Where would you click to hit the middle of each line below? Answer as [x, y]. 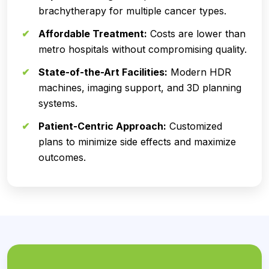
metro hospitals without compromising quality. [143, 50]
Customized [194, 126]
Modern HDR [199, 72]
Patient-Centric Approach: [102, 126]
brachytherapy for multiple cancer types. [132, 11]
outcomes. [62, 158]
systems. [58, 104]
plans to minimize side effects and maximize [137, 142]
